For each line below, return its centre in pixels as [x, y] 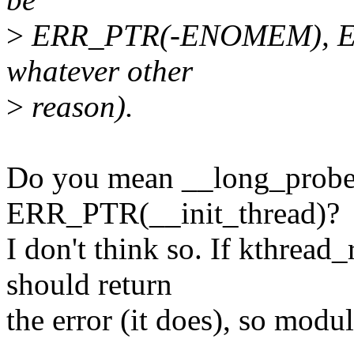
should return [89, 284]
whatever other [100, 71]
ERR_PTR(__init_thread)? [173, 213]
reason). [79, 107]
